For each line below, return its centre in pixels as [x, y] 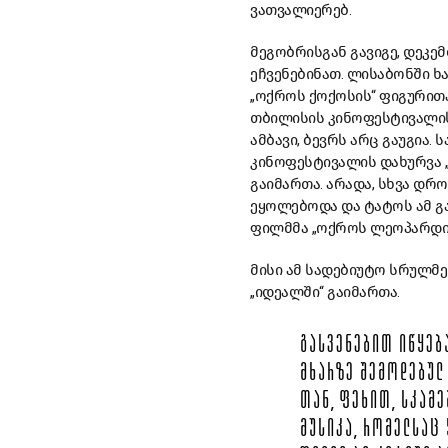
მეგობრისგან [298, 52]
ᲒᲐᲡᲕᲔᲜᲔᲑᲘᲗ [347, 347]
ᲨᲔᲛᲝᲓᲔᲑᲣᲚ [402, 375]
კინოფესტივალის [313, 162]
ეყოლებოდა [294, 206]
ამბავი [273, 140]
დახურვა [410, 162]
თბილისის [287, 118]
